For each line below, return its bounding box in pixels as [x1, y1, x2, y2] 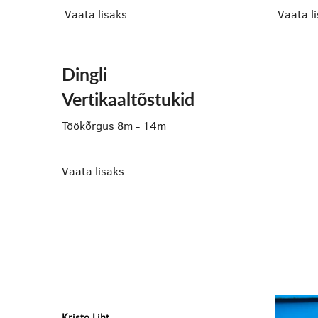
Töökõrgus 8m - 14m [62, 119, 166, 133]
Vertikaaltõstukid [62, 87, 194, 111]
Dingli [62, 62, 107, 87]
